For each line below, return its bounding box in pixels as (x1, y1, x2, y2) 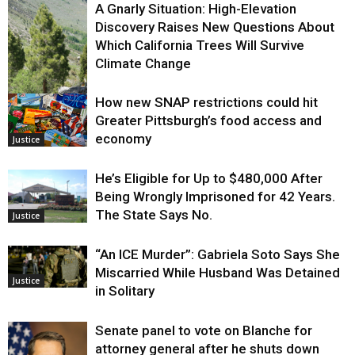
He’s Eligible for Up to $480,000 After (95, 170, 323, 186)
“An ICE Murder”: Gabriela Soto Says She (95, 246, 340, 262)
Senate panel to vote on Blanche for (95, 322, 312, 338)
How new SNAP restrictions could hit (95, 94, 318, 110)
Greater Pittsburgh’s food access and (95, 112, 322, 128)
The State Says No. (95, 206, 212, 223)
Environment (13, 96, 63, 108)
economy (95, 130, 151, 147)
